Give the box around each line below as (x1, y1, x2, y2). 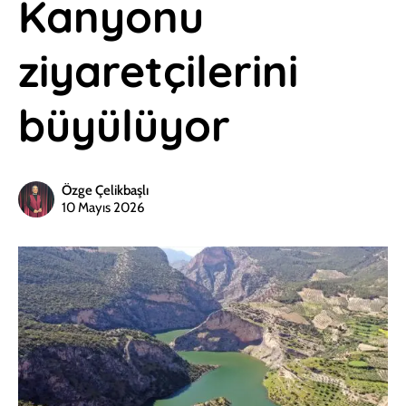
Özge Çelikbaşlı (62, 182, 149, 198)
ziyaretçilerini (18, 43, 298, 98)
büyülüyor (18, 98, 230, 152)
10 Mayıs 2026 (62, 199, 145, 216)
